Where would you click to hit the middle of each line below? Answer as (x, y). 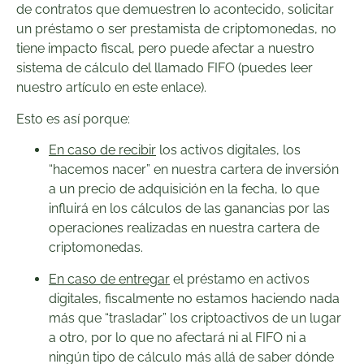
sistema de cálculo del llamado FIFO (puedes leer (165, 68)
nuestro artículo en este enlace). (111, 88)
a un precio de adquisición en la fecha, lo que (184, 189)
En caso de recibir (102, 150)
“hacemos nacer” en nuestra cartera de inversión (194, 170)
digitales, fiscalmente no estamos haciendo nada (194, 298)
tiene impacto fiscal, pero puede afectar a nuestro (165, 49)
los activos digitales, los (228, 150)
